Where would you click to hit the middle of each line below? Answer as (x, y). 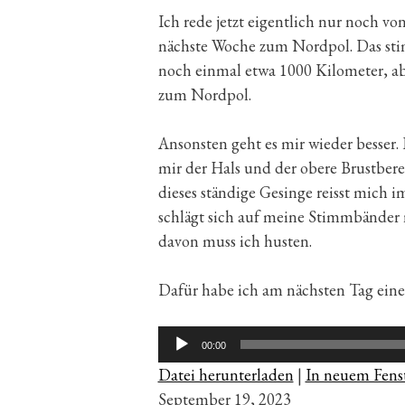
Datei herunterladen (226, 374)
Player (178, 362)
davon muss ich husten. (235, 240)
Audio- (180, 337)
